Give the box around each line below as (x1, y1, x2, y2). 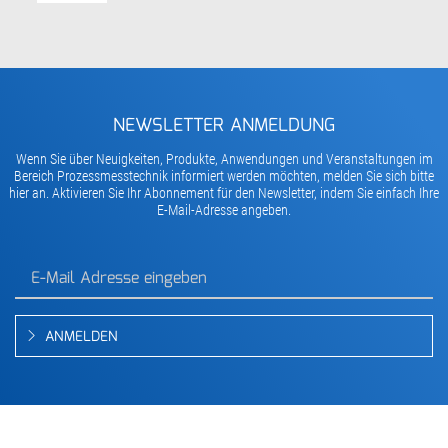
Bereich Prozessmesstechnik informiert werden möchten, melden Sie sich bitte (14, 168, 434, 185)
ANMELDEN (45, 326, 118, 349)
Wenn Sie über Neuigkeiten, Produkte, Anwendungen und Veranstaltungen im (15, 151, 433, 168)
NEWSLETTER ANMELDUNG (113, 112, 335, 141)
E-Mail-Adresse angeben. (157, 202, 291, 219)
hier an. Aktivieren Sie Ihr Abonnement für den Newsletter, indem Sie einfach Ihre (9, 185, 439, 202)
